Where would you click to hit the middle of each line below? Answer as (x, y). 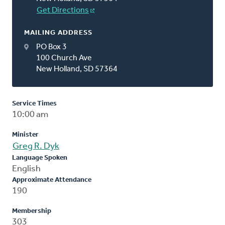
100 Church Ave (64, 58)
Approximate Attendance (52, 180)
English (26, 169)
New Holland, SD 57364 (77, 69)
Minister (25, 135)
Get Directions (63, 10)
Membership (32, 211)
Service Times (34, 103)
